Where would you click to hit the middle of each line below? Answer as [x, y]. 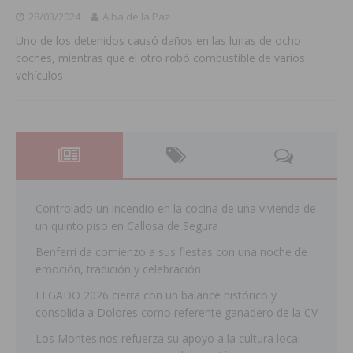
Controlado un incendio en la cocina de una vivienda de [176, 209]
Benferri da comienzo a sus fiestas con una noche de [171, 252]
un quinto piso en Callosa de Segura [127, 226]
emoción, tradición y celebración [118, 269]
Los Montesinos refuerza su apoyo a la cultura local [168, 339]
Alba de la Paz [136, 17]
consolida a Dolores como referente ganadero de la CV [176, 313]
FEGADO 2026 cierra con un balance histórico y [156, 295]
